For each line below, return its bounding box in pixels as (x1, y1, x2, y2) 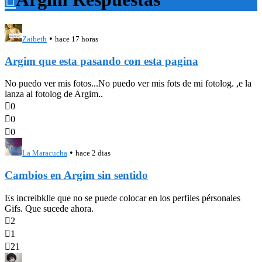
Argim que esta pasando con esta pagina (5, 54, 198, 67)
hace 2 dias (75, 149, 111, 158)
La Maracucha (22, 149, 67, 158)
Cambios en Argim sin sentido (5, 169, 148, 182)
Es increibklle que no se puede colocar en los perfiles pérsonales (5, 192, 240, 203)
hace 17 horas (55, 34, 98, 43)
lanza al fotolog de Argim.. (5, 89, 103, 99)
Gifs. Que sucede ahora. (5, 203, 94, 213)
